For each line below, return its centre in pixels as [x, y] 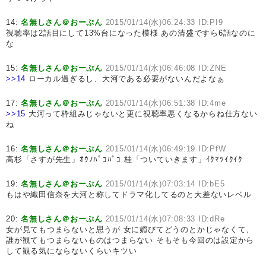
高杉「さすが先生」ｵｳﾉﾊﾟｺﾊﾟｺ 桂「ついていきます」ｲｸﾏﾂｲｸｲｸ [124, 159]
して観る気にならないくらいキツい [72, 251]
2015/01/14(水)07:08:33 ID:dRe [165, 219]
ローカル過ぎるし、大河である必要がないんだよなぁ [125, 79]
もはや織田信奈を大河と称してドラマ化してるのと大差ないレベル [129, 194]
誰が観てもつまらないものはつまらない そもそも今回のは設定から [130, 240]
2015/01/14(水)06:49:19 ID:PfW [166, 149]
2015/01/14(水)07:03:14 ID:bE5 [165, 184]
